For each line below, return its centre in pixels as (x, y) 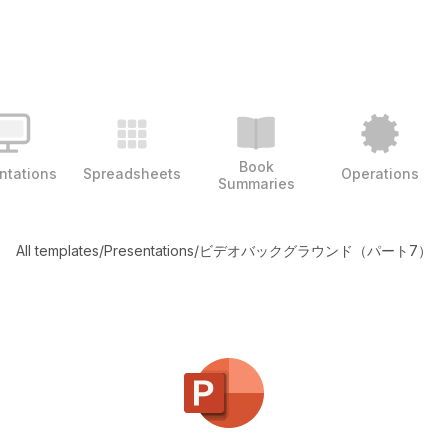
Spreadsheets (132, 173)
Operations (380, 173)
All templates (57, 250)
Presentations (149, 250)
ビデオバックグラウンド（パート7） (315, 250)
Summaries (256, 183)
